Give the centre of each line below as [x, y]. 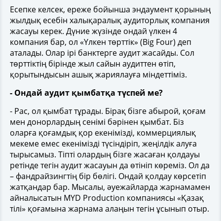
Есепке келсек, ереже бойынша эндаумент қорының [110, 9]
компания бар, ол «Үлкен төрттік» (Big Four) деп [101, 42]
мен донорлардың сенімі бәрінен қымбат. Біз [97, 122]
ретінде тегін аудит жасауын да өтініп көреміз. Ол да [110, 165]
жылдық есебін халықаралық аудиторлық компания [110, 20]
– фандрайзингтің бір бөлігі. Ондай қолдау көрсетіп [108, 176]
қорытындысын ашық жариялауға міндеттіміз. [98, 74]
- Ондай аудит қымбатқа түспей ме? [86, 92]
